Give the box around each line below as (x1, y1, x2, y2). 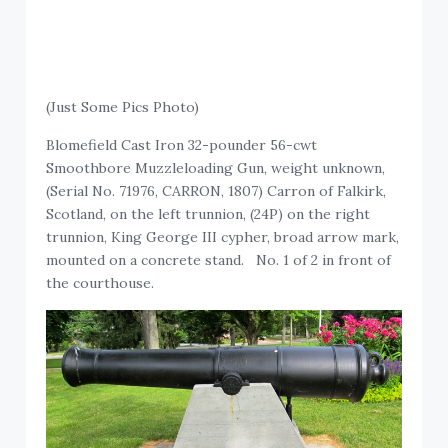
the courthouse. (46, 274, 155, 293)
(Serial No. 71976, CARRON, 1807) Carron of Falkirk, (46, 182, 387, 201)
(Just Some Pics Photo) (46, 98, 200, 117)
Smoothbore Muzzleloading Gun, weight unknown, (46, 159, 386, 178)
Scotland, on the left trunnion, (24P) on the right (46, 205, 371, 224)
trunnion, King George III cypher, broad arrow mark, (46, 228, 400, 247)
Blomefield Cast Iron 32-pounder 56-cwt (46, 136, 318, 155)
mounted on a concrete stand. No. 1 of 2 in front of (46, 251, 392, 270)
